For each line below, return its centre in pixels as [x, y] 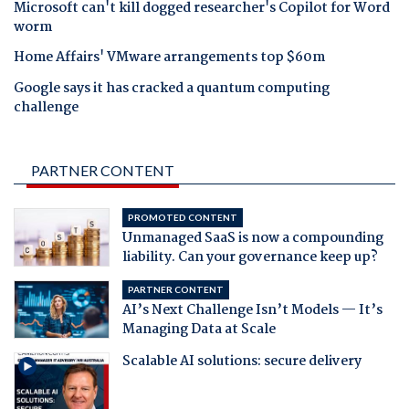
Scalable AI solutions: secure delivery [241, 361]
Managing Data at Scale [199, 329]
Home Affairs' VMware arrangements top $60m [169, 58]
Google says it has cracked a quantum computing [172, 88]
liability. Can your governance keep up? [250, 257]
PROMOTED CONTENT [182, 217]
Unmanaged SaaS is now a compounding [252, 238]
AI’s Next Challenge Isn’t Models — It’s [252, 310]
